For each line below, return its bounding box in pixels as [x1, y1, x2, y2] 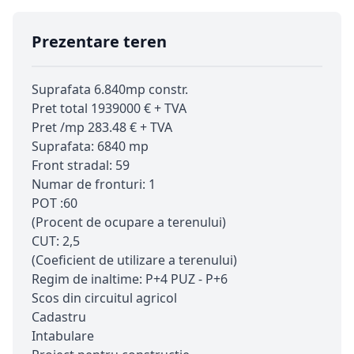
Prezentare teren [32, 31, 167, 53]
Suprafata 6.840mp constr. [32, 81, 188, 99]
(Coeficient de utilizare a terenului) [32, 251, 237, 269]
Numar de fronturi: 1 [32, 175, 156, 194]
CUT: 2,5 [32, 232, 80, 250]
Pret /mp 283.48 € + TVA [32, 119, 172, 137]
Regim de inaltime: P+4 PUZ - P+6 [32, 270, 228, 288]
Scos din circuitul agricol [32, 289, 177, 307]
